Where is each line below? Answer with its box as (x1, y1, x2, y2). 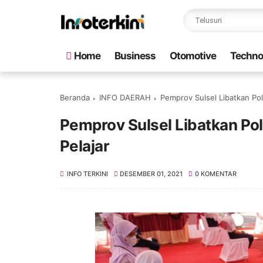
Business (114, 50, 156, 62)
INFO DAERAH (99, 93, 151, 102)
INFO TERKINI (67, 170, 108, 178)
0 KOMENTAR (194, 170, 237, 178)
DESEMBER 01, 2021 (120, 170, 183, 178)
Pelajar (60, 137, 110, 155)
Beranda (60, 93, 90, 102)
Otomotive (170, 50, 216, 62)
